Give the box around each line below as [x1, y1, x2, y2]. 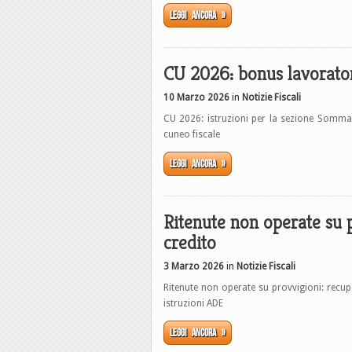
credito [163, 231, 216, 255]
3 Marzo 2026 [163, 261, 224, 272]
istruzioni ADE [163, 298, 223, 309]
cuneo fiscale [163, 129, 220, 140]
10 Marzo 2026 [163, 92, 229, 103]
